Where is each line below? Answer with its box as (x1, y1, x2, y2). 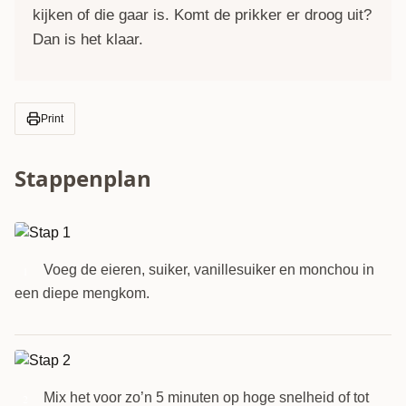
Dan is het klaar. (33, 30, 143, 48)
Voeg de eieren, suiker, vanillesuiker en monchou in (43, 261, 374, 277)
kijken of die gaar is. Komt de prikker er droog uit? (33, 5, 372, 24)
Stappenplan (14, 162, 151, 193)
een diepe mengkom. (14, 285, 150, 301)
